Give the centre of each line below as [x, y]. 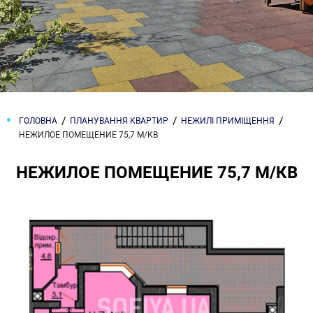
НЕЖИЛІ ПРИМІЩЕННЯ [228, 121]
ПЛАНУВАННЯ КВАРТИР [119, 121]
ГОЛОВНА [38, 121]
